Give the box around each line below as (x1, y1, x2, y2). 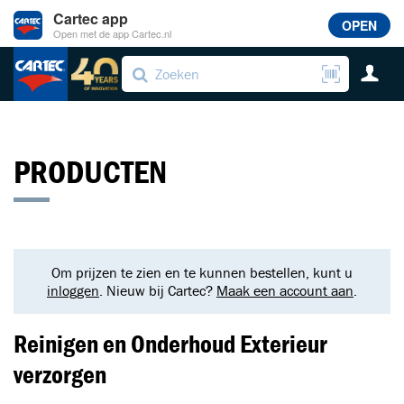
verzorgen (14, 359, 106, 390)
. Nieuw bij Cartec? (99, 281, 216, 299)
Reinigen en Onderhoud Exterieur (14, 328, 327, 359)
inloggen (47, 281, 99, 299)
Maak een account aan (216, 281, 353, 299)
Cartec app (53, 8, 128, 30)
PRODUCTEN (14, 151, 167, 191)
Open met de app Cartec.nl (53, 26, 171, 41)
